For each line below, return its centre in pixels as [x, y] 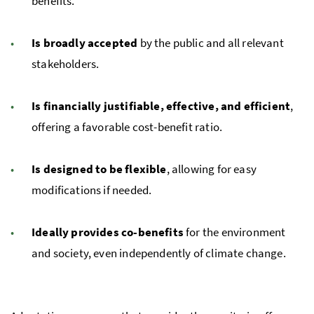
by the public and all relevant [211, 43]
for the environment [234, 232]
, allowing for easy [211, 169]
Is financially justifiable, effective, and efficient [161, 106]
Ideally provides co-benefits [108, 232]
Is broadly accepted [85, 43]
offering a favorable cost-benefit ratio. [127, 127]
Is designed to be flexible [99, 169]
